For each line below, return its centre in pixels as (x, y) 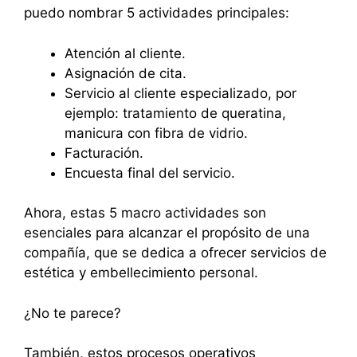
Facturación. (104, 153)
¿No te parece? (73, 313)
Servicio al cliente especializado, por (180, 93)
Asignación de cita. (126, 73)
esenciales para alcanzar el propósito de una (167, 233)
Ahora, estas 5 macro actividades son (145, 213)
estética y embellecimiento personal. (141, 273)
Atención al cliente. (125, 53)
